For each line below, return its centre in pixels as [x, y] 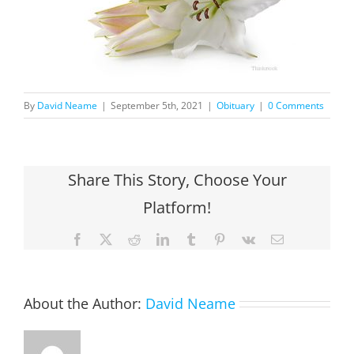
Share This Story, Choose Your [177, 179]
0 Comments [296, 105]
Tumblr [215, 238]
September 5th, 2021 [157, 105]
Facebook [107, 238]
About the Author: [85, 303]
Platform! [177, 207]
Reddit [156, 238]
